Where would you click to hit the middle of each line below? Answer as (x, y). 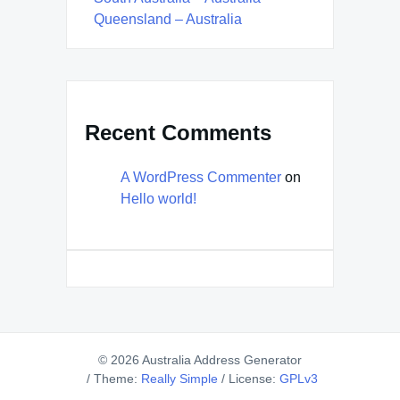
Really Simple (179, 379)
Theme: (117, 379)
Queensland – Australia (168, 20)
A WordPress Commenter (201, 178)
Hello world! (158, 199)
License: (254, 379)
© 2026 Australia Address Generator (200, 360)
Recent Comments (178, 133)
